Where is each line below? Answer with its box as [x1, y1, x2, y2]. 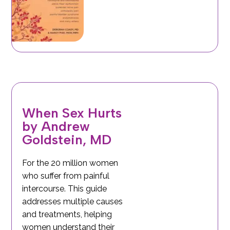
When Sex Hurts [22, 104, 122, 121]
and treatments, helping [22, 209, 112, 219]
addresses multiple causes [22, 196, 123, 206]
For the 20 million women [22, 158, 119, 168]
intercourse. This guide [22, 183, 107, 194]
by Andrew [22, 118, 90, 135]
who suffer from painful [22, 170, 110, 181]
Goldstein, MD [22, 131, 112, 148]
